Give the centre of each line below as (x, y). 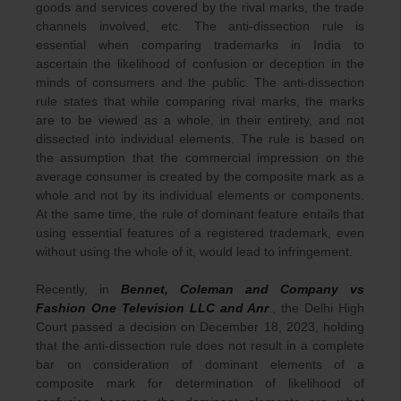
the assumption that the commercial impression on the (200, 157)
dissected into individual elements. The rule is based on (200, 138)
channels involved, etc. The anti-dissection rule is (200, 26)
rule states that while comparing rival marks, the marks (200, 101)
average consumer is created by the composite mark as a (200, 176)
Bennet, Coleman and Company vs (243, 289)
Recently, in (78, 289)
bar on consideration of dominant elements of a (200, 364)
